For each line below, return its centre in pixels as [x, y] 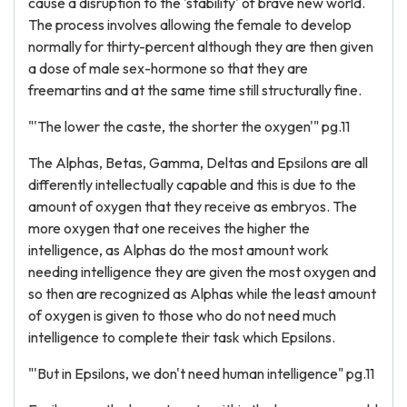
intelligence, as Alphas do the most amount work [179, 250]
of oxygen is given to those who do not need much [182, 315]
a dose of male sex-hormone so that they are [168, 68]
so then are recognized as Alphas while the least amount [202, 293]
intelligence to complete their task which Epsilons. [182, 337]
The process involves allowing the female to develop [190, 25]
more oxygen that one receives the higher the [169, 228]
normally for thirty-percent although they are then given [201, 46]
